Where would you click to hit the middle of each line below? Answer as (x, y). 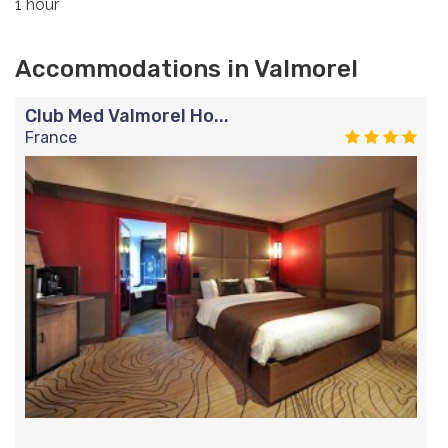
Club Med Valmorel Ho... (127, 116)
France (51, 138)
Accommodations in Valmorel (186, 69)
